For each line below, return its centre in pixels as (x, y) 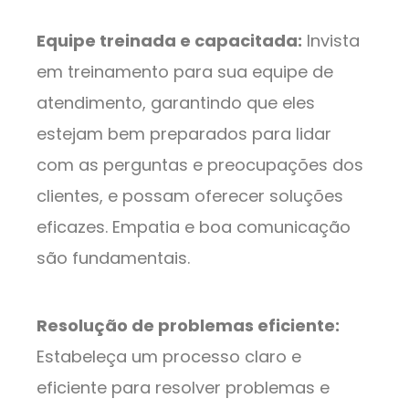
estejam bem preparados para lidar (184, 134)
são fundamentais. (113, 258)
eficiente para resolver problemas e (183, 388)
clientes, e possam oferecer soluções (190, 196)
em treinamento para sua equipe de (185, 72)
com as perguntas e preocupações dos (200, 165)
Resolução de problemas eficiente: (188, 326)
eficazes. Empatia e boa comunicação (194, 227)
